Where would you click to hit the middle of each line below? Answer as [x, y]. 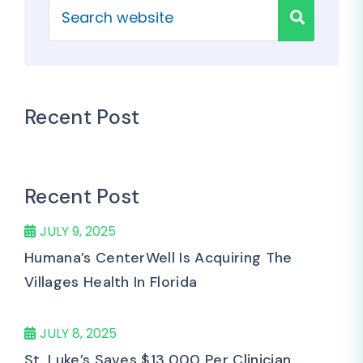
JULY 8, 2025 [78, 333]
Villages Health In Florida [111, 282]
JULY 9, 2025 [78, 231]
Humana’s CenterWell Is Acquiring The [158, 258]
